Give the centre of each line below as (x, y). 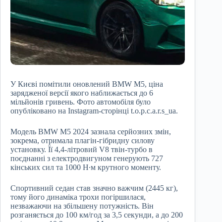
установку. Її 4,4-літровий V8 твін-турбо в (82, 150)
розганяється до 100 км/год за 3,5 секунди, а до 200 (97, 215)
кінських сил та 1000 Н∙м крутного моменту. (86, 167)
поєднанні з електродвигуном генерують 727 (87, 159)
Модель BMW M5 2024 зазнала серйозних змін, (91, 132)
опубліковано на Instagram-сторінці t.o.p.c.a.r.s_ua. (94, 111)
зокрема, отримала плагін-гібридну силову (83, 141)
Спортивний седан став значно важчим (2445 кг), (94, 188)
